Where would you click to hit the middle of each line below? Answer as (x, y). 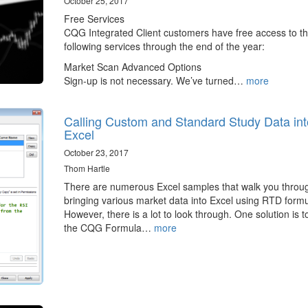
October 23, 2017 (96, 153)
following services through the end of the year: (164, 46)
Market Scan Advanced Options (132, 67)
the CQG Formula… (109, 228)
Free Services (94, 19)
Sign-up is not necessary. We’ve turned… (155, 81)
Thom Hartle (87, 168)
